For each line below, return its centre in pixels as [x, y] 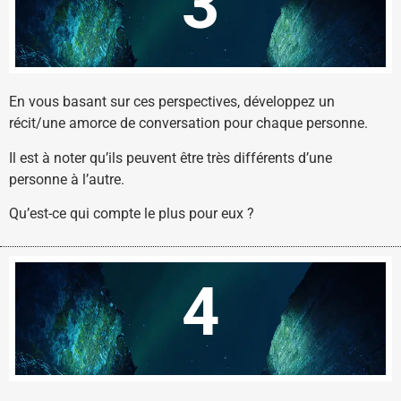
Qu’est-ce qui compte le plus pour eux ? [132, 213]
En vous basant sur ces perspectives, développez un [172, 102]
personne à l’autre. [68, 179]
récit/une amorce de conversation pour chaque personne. [190, 124]
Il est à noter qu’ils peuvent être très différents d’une [171, 158]
